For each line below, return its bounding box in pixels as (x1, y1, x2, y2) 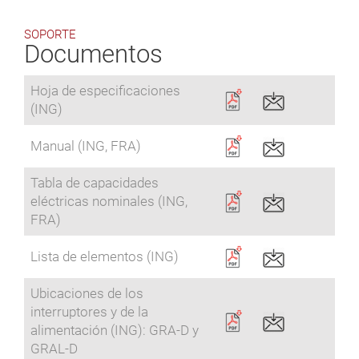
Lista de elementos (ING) (30, 248, 179, 265)
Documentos (24, 39, 163, 70)
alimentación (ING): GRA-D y (30, 322, 199, 339)
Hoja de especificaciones (30, 83, 180, 99)
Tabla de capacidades (30, 175, 159, 192)
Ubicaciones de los (30, 285, 143, 302)
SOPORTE (24, 27, 76, 42)
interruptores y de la (30, 304, 148, 321)
